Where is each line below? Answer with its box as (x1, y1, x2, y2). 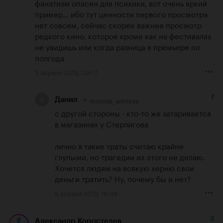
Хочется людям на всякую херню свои (55, 161, 194, 173)
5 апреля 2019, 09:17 (35, 67, 98, 77)
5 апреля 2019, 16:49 (55, 187, 117, 198)
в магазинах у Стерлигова (55, 117, 148, 129)
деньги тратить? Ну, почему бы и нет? (55, 172, 191, 184)
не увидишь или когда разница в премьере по (35, 40, 200, 53)
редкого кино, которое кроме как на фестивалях (35, 29, 212, 42)
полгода (35, 51, 64, 64)
